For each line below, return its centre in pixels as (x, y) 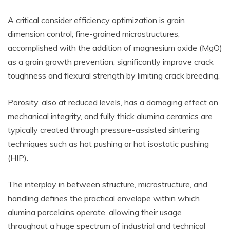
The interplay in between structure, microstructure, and (108, 184)
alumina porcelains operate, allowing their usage (95, 212)
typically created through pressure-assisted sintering (104, 130)
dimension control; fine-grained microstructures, (94, 34)
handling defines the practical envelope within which (104, 198)
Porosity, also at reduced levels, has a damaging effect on (113, 102)
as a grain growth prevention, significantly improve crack (111, 62)
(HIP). (18, 158)
